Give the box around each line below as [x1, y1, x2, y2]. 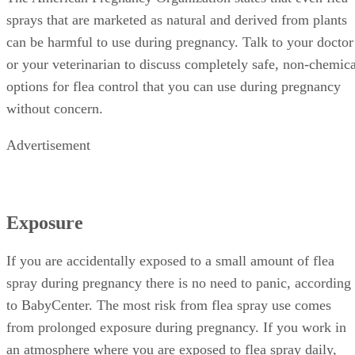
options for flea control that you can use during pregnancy [6, 78, 341, 95]
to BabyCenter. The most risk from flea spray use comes [6, 297, 331, 314]
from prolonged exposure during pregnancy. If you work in [6, 319, 346, 336]
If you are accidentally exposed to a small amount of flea [6, 253, 334, 269]
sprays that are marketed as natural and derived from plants [6, 12, 347, 29]
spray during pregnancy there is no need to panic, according [6, 275, 351, 292]
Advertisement [6, 137, 90, 154]
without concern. [6, 101, 103, 117]
